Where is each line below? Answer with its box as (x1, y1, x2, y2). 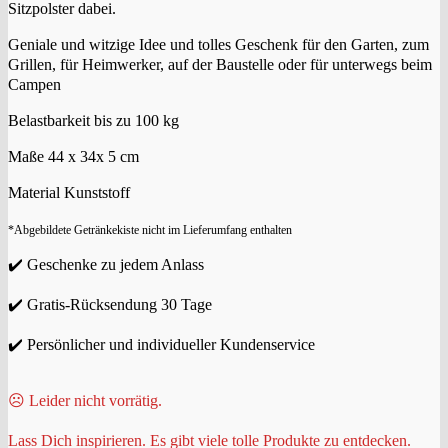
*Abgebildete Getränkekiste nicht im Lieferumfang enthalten (8, 223, 292, 238)
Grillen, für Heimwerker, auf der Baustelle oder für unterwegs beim (8, 56, 432, 74)
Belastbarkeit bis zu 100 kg (8, 112, 179, 130)
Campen (8, 76, 61, 94)
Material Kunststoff (8, 184, 130, 202)
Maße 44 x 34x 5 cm (8, 148, 139, 166)
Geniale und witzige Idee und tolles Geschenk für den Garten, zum (8, 36, 429, 54)
